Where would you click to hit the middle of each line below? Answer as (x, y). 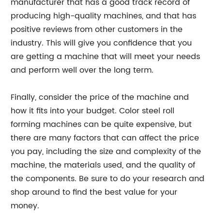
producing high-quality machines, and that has (104, 16)
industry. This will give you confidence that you (101, 43)
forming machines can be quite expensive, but (101, 124)
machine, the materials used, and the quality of (103, 165)
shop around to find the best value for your (94, 192)
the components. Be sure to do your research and (108, 179)
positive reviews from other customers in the (97, 30)
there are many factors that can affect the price (105, 138)
